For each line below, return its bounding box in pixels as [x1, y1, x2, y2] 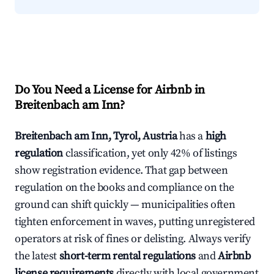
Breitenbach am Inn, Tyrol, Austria [15, 129, 177, 144]
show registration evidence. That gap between [15, 163, 228, 178]
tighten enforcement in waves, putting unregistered [15, 215, 256, 229]
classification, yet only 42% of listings [63, 146, 237, 161]
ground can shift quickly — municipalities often [15, 198, 235, 212]
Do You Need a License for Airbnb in [15, 83, 206, 98]
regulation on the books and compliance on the [15, 180, 235, 195]
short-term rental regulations [59, 249, 196, 264]
